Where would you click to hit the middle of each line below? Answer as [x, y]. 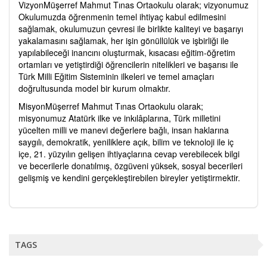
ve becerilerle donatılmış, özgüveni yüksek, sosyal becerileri [131, 165]
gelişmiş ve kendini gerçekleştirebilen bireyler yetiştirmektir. [129, 177]
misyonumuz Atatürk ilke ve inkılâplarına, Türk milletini [119, 118]
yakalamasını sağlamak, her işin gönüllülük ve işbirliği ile [124, 40]
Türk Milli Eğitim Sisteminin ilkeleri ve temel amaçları [116, 76]
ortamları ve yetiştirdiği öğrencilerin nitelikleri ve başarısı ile [128, 64]
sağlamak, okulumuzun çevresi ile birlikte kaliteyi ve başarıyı [131, 28]
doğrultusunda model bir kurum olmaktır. [94, 88]
